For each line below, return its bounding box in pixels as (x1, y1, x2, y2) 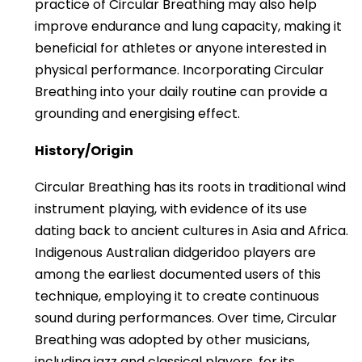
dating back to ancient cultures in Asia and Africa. (35, 221, 348, 241)
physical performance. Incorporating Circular (35, 61, 324, 80)
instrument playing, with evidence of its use (35, 200, 307, 219)
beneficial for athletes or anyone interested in (35, 39, 326, 58)
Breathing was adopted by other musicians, (35, 330, 309, 350)
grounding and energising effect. (35, 104, 240, 124)
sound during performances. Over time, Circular (35, 309, 337, 328)
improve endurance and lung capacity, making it (35, 17, 342, 36)
